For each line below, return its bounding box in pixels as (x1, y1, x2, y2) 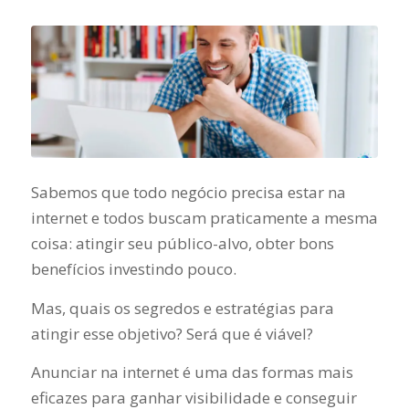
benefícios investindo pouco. (30, 258, 236, 280)
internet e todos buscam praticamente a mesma (30, 207, 378, 229)
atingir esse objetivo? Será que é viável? (30, 322, 317, 344)
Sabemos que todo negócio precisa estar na (30, 182, 346, 204)
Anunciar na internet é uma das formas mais (30, 361, 353, 383)
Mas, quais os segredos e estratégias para (30, 297, 334, 319)
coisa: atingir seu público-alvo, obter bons (30, 233, 334, 255)
